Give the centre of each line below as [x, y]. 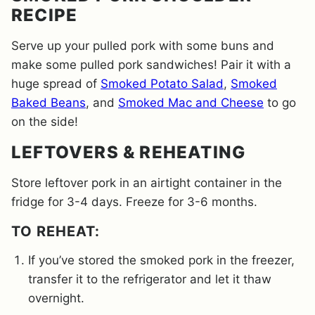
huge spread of [56, 84]
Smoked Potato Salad [162, 84]
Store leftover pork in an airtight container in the [147, 183]
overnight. [56, 298]
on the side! [45, 122]
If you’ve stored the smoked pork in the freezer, [161, 261]
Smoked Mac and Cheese [191, 103]
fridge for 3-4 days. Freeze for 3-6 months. [136, 202]
